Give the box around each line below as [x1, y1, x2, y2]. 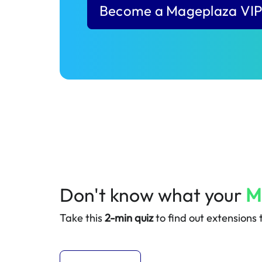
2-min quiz [105, 211, 153, 225]
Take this [60, 211, 105, 225]
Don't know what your [60, 183, 246, 207]
